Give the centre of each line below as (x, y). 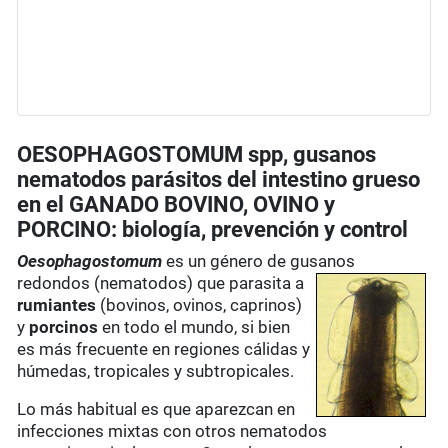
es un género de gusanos (259, 261)
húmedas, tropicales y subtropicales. (156, 371)
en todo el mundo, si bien (194, 327)
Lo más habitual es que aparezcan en (156, 409)
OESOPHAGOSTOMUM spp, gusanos (197, 155)
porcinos (64, 327)
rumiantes (57, 305)
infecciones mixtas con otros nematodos (172, 431)
